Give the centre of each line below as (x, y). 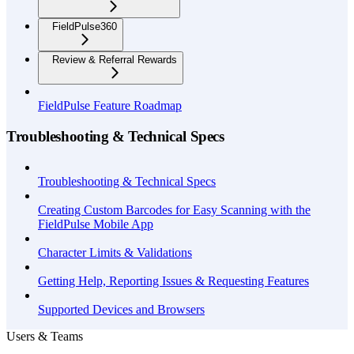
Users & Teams (45, 336)
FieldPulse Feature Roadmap (110, 106)
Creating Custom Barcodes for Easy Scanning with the (174, 209)
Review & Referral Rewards (115, 60)
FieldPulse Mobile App (96, 224)
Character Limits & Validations (115, 252)
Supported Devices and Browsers (121, 309)
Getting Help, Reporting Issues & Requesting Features (173, 281)
